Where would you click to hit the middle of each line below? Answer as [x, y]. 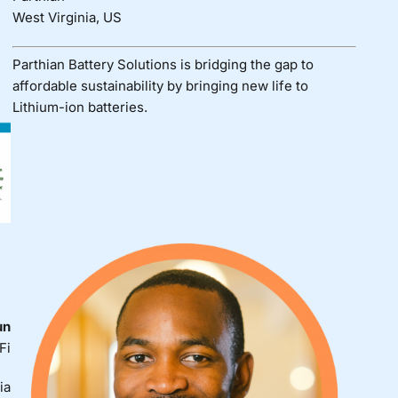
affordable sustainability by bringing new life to [160, 86]
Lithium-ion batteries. [80, 107]
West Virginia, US [67, 17]
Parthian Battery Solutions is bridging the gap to [163, 65]
